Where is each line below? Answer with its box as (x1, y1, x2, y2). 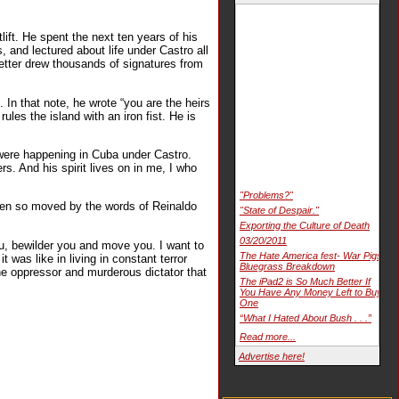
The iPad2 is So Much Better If (240, 276, 370, 288)
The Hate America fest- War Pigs (240, 250, 382, 262)
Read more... (240, 331, 296, 343)
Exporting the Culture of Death (240, 220, 370, 232)
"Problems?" (240, 190, 293, 201)
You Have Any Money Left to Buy (240, 287, 382, 298)
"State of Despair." (240, 205, 319, 216)
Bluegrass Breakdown (240, 261, 335, 273)
